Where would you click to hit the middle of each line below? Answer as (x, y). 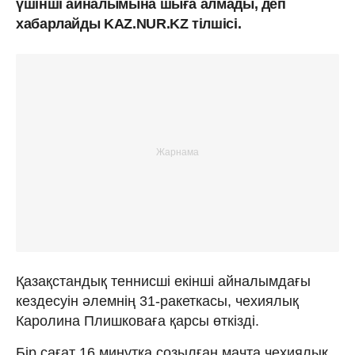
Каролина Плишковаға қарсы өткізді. (137, 321)
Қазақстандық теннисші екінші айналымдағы (163, 281)
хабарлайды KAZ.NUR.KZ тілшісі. (129, 23)
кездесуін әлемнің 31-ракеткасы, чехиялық (157, 301)
